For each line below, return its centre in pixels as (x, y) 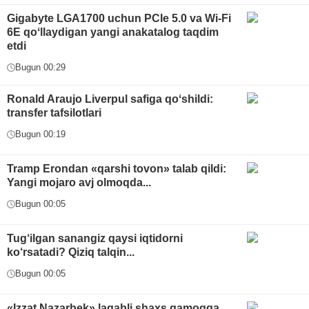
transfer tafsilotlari (54, 113)
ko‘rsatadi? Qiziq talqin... (71, 252)
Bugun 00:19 (40, 134)
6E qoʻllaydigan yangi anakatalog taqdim (113, 32)
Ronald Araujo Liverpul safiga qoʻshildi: (110, 99)
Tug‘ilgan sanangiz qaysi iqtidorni (95, 239)
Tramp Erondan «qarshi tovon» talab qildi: (117, 169)
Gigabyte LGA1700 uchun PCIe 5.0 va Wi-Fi (119, 19)
